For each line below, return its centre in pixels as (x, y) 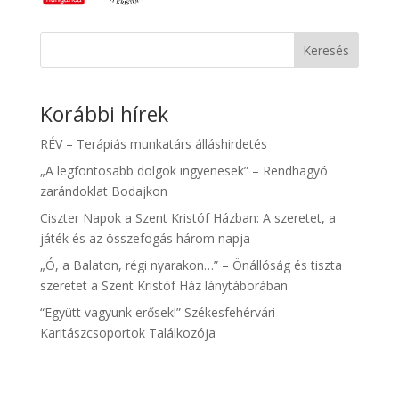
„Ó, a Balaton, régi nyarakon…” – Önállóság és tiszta (191, 265)
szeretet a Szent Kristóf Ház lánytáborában (163, 286)
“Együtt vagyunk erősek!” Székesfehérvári (157, 313)
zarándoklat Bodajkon (103, 191)
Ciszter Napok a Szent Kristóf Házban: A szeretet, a (187, 218)
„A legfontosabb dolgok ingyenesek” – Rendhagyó (183, 171)
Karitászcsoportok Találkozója (127, 333)
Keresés (326, 51)
